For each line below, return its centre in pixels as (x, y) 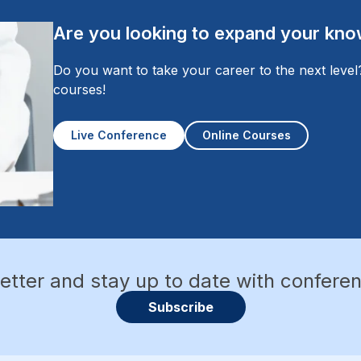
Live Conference (119, 135)
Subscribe (180, 307)
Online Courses (247, 135)
